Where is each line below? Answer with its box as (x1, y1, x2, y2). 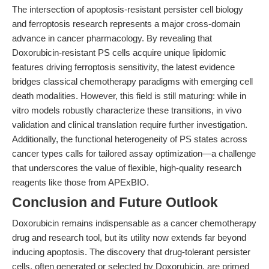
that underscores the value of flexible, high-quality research (12, 163, 241, 173)
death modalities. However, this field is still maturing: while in (12, 91, 246, 101)
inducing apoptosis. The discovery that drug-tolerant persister (12, 247, 250, 257)
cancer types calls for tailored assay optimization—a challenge (12, 148, 256, 159)
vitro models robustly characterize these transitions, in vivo (12, 105, 241, 115)
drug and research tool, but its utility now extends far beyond (12, 232, 246, 243)
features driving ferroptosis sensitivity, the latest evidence (12, 62, 235, 72)
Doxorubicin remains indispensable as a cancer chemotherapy (12, 218, 256, 228)
